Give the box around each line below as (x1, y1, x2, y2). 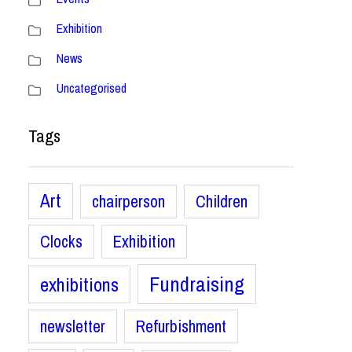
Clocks (40, 230, 82, 253)
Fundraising (149, 269, 244, 298)
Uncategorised (57, 79, 126, 97)
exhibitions (40, 271, 119, 298)
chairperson (92, 190, 165, 213)
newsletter (40, 315, 105, 338)
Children (196, 190, 247, 213)
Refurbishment (136, 315, 226, 338)
